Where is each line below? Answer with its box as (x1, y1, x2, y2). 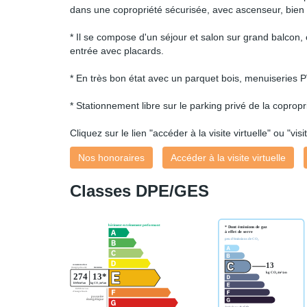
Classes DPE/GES (70, 182, 209, 201)
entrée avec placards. (70, 45, 164, 57)
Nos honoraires (78, 152, 145, 164)
